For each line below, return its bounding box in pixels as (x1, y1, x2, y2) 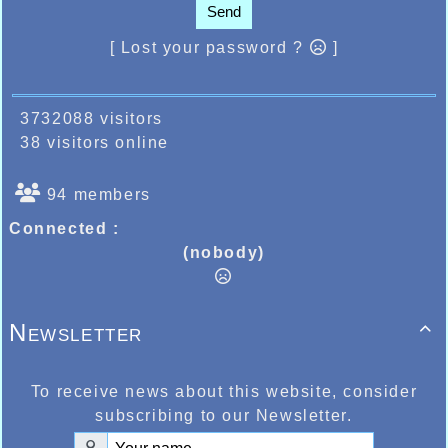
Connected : (9, 220, 120, 238)
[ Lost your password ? (109, 39, 310, 57)
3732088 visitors (9, 110, 163, 128)
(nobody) (183, 244, 265, 262)
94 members (41, 186, 151, 204)
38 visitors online (9, 134, 169, 152)
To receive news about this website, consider (30, 383, 418, 401)
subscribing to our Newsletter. (95, 407, 353, 425)
